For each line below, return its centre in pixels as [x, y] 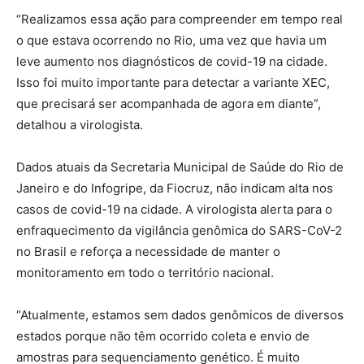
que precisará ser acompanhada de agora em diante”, [169, 104]
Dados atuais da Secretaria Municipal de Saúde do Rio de [180, 167]
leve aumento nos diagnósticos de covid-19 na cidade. [172, 62]
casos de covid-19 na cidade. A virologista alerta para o [174, 210]
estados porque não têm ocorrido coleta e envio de [163, 336]
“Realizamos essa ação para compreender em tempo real [180, 19]
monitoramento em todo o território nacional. [145, 273]
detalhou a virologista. [80, 125]
